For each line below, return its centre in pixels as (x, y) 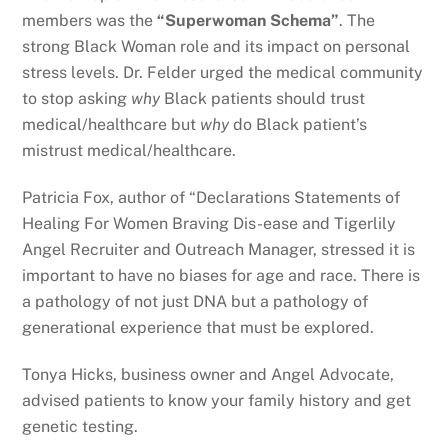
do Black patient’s (298, 125)
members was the (90, 21)
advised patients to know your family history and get (217, 400)
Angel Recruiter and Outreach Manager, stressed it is (219, 249)
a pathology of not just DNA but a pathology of (195, 301)
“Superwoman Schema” (248, 21)
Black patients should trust (263, 99)
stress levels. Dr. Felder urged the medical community (223, 73)
